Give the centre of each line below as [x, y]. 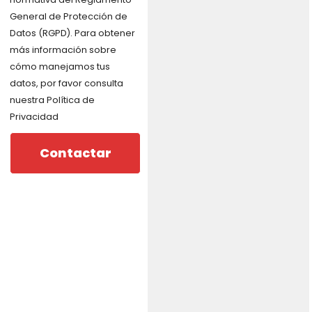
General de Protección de [69, 16]
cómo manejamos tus [60, 66]
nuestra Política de [53, 100]
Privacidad [34, 116]
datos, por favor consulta [67, 83]
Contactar [75, 153]
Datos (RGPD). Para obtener [73, 33]
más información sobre [63, 49]
